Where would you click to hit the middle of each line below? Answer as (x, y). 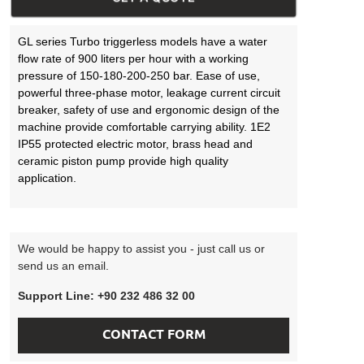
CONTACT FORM (154, 335)
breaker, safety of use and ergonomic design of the (149, 110)
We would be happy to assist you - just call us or (141, 249)
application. (50, 178)
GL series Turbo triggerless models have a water (143, 41)
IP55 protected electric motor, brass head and (135, 144)
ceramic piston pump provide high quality (123, 161)
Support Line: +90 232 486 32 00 (106, 296)
